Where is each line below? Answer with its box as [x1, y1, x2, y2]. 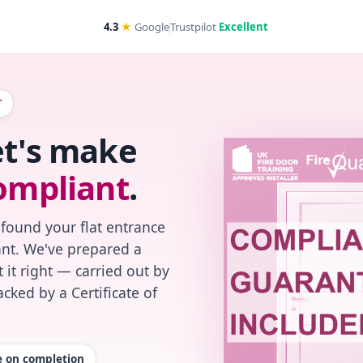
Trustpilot [169, 19, 219, 34]
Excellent [218, 19, 268, 34]
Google [131, 19, 169, 34]
